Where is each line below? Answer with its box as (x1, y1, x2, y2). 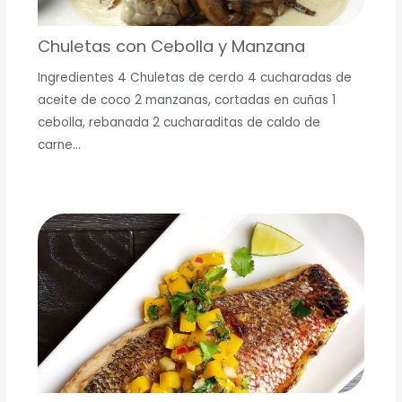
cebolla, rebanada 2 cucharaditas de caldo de (37, 114, 320, 132)
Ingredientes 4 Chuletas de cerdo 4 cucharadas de (37, 69, 352, 87)
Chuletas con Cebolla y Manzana (37, 34, 305, 57)
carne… (37, 136, 81, 154)
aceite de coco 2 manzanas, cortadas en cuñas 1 (37, 92, 336, 109)
